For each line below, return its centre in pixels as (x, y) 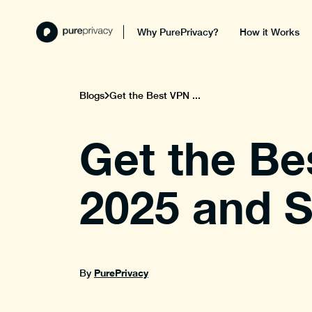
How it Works (270, 32)
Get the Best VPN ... (155, 95)
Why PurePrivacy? (178, 32)
